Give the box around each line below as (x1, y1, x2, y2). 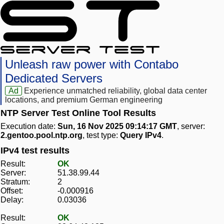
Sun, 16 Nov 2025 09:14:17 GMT (57, 122, 177, 131)
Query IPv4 (120, 131, 161, 140)
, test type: (82, 131, 120, 140)
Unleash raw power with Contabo (5, 57, 178, 71)
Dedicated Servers (5, 71, 102, 85)
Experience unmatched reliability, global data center (24, 86, 207, 95)
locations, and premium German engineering (5, 95, 162, 104)
